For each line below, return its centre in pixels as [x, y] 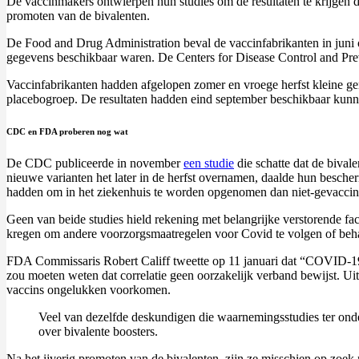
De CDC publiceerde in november [95, 163]
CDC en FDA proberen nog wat [67, 132]
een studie [209, 163]
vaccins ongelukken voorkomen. [89, 290]
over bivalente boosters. [98, 332]
